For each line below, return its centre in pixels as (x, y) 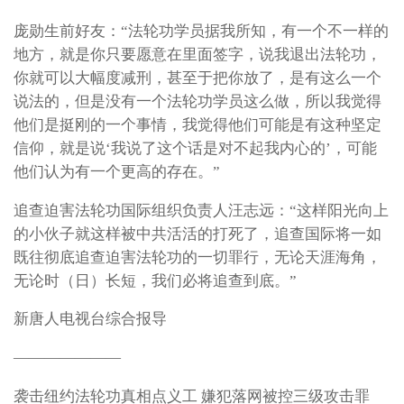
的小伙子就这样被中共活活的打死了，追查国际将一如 (197, 234)
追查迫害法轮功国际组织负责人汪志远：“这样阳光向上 (201, 210)
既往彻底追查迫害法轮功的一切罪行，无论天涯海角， (197, 257)
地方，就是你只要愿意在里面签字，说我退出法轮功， (197, 54)
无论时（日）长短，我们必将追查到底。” (155, 280)
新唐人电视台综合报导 (90, 319)
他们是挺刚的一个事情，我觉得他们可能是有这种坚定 (197, 124)
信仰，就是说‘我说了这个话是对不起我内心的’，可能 (195, 148)
